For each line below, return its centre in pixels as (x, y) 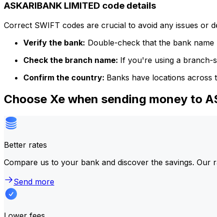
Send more (34, 181)
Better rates (25, 145)
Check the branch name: (72, 60)
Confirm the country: (65, 77)
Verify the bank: (54, 42)
